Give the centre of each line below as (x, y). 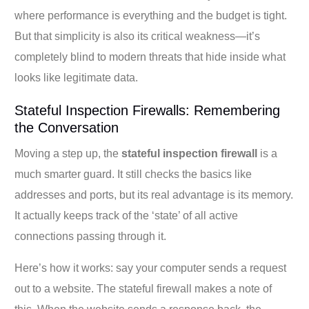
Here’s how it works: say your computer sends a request (151, 268)
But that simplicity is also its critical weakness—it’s (138, 36)
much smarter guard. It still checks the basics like (133, 174)
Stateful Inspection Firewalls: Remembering (148, 110)
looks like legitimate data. (77, 77)
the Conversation (67, 127)
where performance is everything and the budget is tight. (151, 15)
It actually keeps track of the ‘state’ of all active (127, 215)
